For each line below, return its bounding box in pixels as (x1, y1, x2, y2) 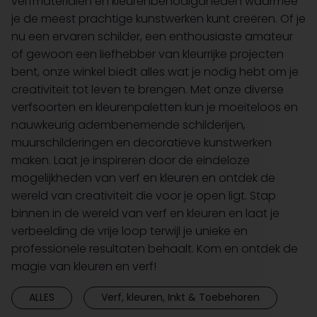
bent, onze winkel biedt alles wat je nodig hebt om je (11, 63, 299, 80)
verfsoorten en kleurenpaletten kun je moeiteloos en (11, 98, 298, 115)
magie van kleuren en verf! (11, 258, 156, 275)
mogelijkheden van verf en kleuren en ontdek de (11, 169, 275, 186)
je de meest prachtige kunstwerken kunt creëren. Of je (11, 10, 306, 27)
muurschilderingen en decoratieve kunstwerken (11, 134, 272, 151)
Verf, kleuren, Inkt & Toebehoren (101, 290, 260, 305)
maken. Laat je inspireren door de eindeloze (11, 151, 250, 168)
